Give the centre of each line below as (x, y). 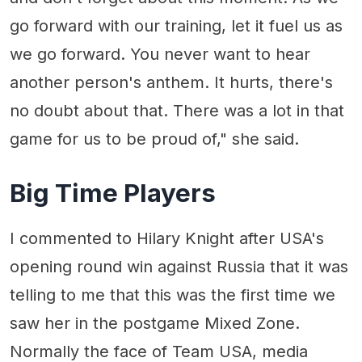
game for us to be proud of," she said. (154, 139)
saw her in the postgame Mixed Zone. (155, 324)
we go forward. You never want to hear (160, 55)
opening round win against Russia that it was (179, 267)
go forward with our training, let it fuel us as (176, 26)
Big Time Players (113, 194)
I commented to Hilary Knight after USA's (167, 239)
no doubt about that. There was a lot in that (177, 111)
